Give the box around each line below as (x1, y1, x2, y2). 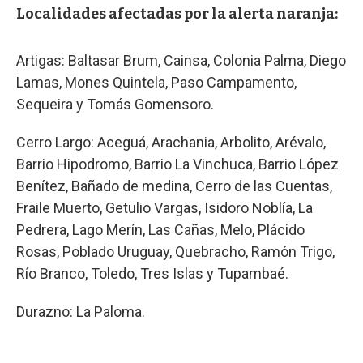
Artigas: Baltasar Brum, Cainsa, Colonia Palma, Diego (16, 51, 346, 69)
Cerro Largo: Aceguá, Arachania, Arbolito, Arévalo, (16, 133, 326, 151)
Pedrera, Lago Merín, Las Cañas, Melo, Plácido (16, 220, 305, 238)
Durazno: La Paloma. (16, 302, 145, 320)
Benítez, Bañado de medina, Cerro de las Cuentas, (16, 177, 332, 194)
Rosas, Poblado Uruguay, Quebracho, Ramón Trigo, (16, 242, 335, 260)
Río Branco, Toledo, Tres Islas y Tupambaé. (16, 264, 288, 282)
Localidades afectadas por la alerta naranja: (16, 4, 338, 23)
